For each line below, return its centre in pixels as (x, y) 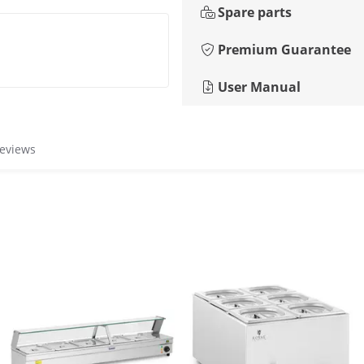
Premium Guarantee (284, 50)
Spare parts (255, 12)
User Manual (259, 87)
